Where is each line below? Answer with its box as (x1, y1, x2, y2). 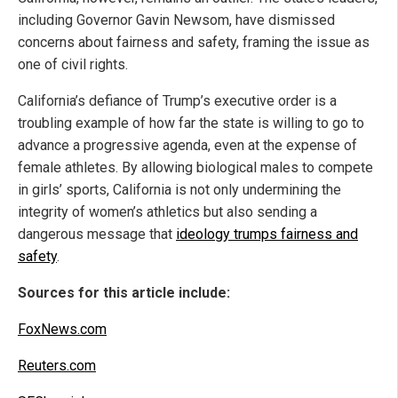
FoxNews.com (18, 321, 107, 338)
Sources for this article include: (18, 284, 230, 302)
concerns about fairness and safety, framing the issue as (18, 34, 370, 52)
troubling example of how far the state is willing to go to (18, 115, 364, 132)
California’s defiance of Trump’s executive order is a (18, 92, 337, 110)
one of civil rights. (18, 56, 128, 74)
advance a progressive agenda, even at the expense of (18, 137, 357, 155)
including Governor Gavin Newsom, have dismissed (18, 12, 335, 29)
